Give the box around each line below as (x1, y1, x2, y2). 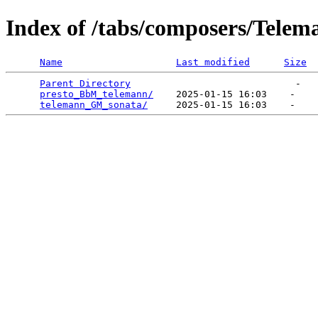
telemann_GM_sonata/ (40, 99, 148, 110)
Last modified (176, 56, 250, 67)
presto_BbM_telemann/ (40, 88, 153, 99)
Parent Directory (40, 77, 131, 89)
